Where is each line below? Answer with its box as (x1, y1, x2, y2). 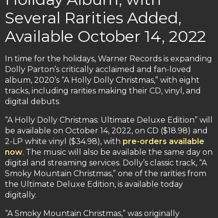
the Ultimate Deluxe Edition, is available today (5, 180, 183, 189)
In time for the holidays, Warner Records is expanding (5, 54, 212, 64)
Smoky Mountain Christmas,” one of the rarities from (5, 169, 206, 179)
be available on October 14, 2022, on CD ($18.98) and (5, 126, 208, 136)
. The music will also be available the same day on (22, 147, 213, 157)
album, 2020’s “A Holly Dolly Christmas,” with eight (5, 75, 200, 85)
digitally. (5, 190, 36, 200)
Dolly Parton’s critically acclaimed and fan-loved (5, 65, 191, 74)
